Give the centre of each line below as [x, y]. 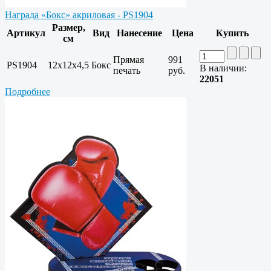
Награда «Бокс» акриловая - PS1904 [79, 15]
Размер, [68, 28]
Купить [232, 33]
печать [127, 71]
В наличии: [223, 68]
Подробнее [28, 92]
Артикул [26, 33]
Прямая [129, 60]
